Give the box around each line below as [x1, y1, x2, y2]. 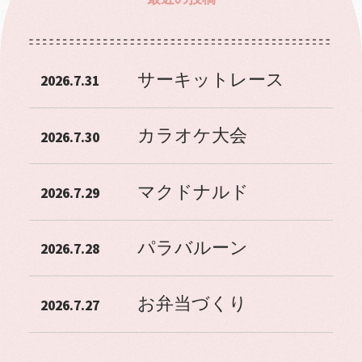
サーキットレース [137, 69, 284, 90]
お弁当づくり [137, 294, 247, 314]
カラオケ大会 [137, 126, 247, 146]
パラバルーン [137, 238, 248, 258]
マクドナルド [137, 182, 249, 202]
